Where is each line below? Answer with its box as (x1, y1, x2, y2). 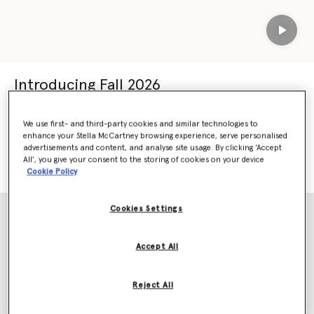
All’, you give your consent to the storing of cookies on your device (23, 156, 265, 164)
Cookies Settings (109, 205, 183, 213)
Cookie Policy (27, 168, 78, 176)
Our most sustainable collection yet (14, 95, 210, 108)
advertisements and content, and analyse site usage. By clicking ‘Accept (23, 144, 282, 152)
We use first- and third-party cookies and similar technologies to (23, 120, 259, 128)
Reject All (132, 281, 174, 289)
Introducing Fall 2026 (14, 78, 161, 93)
